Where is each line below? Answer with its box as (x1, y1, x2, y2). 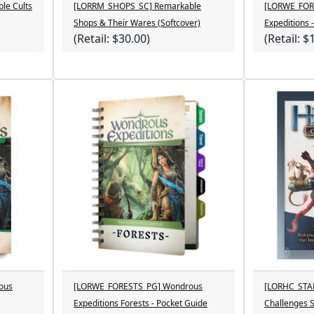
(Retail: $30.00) (74, 31, 150, 46)
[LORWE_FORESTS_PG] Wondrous (74, 280, 203, 292)
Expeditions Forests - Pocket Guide (74, 297, 207, 309)
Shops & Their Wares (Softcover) (74, 17, 200, 29)
